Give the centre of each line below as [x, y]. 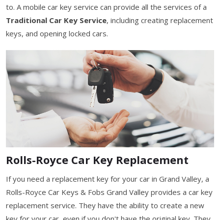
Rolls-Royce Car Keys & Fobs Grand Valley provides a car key [109, 192]
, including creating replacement [160, 20]
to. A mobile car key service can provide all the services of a [106, 7]
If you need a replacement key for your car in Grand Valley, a [108, 179]
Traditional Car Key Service [56, 20]
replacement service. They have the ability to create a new [105, 205]
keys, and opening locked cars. [57, 33]
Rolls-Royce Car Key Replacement [97, 159]
